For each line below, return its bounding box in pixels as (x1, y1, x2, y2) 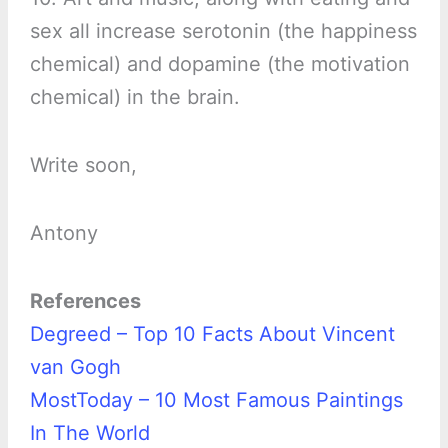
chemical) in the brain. (29, 85, 240, 110)
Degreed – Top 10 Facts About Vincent (29, 322, 395, 347)
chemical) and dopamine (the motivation (29, 52, 410, 77)
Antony (29, 221, 98, 246)
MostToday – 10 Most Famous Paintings (29, 388, 403, 413)
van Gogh (29, 355, 121, 380)
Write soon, (29, 153, 137, 178)
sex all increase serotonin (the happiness (29, 19, 417, 44)
